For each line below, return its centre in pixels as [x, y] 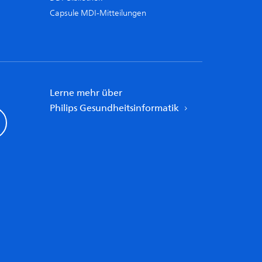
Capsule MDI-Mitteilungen [98, 13]
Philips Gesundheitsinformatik [116, 108]
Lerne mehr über [86, 93]
